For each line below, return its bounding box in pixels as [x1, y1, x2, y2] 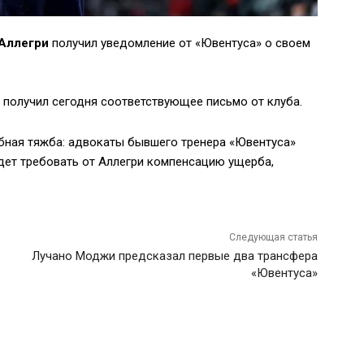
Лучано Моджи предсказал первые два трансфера [32, 249, 318, 264]
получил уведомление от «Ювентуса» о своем [49, 36, 310, 51]
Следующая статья [229, 232, 318, 244]
